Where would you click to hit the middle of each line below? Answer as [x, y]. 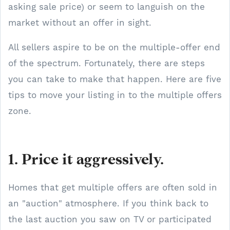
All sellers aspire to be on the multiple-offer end [114, 47]
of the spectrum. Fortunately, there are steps [107, 63]
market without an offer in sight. [80, 23]
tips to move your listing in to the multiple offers [115, 95]
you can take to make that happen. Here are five [115, 79]
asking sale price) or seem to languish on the [107, 7]
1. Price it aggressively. [88, 161]
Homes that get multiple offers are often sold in [113, 187]
